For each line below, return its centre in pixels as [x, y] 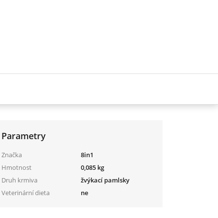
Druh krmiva [20, 180]
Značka [12, 154]
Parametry [24, 136]
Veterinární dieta [26, 192]
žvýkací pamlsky [105, 180]
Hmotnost [17, 167]
